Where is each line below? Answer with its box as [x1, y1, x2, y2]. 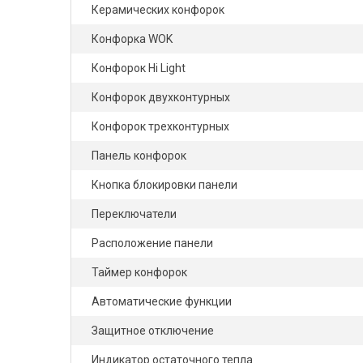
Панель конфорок [92, 149, 186, 162]
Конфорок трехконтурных [92, 120, 229, 133]
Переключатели [92, 207, 177, 220]
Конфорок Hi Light [92, 62, 186, 75]
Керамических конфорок [92, 3, 224, 16]
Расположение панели [92, 237, 213, 250]
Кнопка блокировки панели [92, 178, 237, 191]
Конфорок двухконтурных [92, 91, 230, 104]
